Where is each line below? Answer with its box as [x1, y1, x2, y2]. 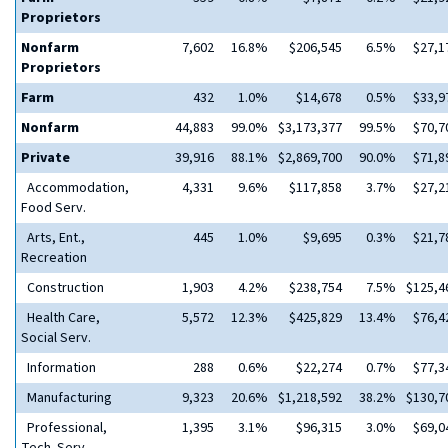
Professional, [21, 418, 107, 438]
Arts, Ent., [21, 228, 85, 248]
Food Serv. [21, 198, 86, 218]
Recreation [21, 248, 87, 268]
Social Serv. [21, 328, 91, 348]
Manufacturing [21, 388, 112, 408]
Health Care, [21, 308, 100, 328]
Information [21, 358, 96, 378]
